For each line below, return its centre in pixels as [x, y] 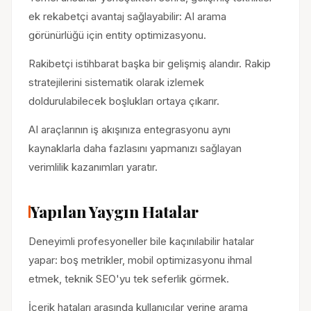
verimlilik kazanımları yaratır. [93, 167]
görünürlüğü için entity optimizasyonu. [117, 35]
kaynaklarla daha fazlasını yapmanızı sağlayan [135, 148]
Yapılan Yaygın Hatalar [115, 212]
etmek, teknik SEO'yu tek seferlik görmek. [129, 279]
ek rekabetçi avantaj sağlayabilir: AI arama [127, 16]
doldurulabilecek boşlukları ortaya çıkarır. [124, 101]
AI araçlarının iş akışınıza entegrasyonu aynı [129, 129]
